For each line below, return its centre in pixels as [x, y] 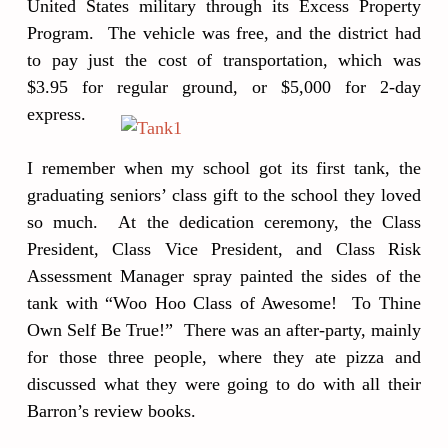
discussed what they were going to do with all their [224, 384]
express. [56, 114]
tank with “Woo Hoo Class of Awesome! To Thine [224, 303]
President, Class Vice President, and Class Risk [224, 249]
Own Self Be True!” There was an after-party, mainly [224, 330]
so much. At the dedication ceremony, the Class [224, 222]
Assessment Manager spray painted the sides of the [224, 276]
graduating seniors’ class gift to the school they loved [224, 195]
